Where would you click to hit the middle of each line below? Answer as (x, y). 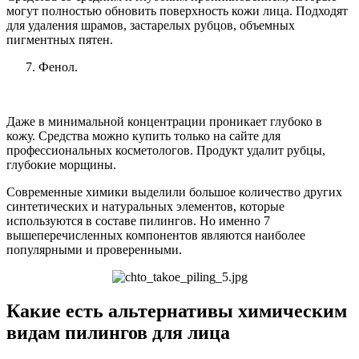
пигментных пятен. (60, 39)
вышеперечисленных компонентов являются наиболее (156, 235)
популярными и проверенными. (94, 249)
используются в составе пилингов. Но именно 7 (138, 220)
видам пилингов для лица (118, 332)
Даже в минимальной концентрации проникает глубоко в (164, 121)
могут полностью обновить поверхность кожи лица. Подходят (177, 10)
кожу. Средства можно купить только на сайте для (143, 135)
